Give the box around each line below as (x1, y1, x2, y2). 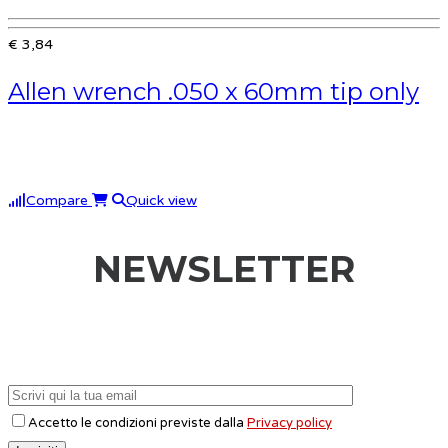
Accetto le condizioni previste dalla (28, 414, 247, 431)
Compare (26, 191, 92, 209)
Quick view (126, 191, 197, 209)
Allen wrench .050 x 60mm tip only (8, 76, 419, 106)
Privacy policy (247, 414, 332, 431)
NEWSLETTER (93, 247, 355, 292)
